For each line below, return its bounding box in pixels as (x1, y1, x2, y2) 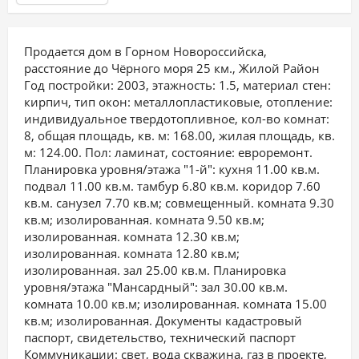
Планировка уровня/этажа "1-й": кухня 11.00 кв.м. (24, 161, 320, 177)
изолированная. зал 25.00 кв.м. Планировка (24, 262, 286, 278)
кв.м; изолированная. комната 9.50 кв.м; (24, 212, 264, 228)
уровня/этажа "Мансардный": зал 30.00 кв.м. (24, 279, 288, 295)
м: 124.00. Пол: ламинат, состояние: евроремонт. (24, 144, 313, 160)
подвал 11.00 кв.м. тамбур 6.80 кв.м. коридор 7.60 (24, 178, 321, 194)
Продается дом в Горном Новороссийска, (24, 43, 267, 59)
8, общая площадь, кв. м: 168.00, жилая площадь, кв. (24, 127, 335, 143)
